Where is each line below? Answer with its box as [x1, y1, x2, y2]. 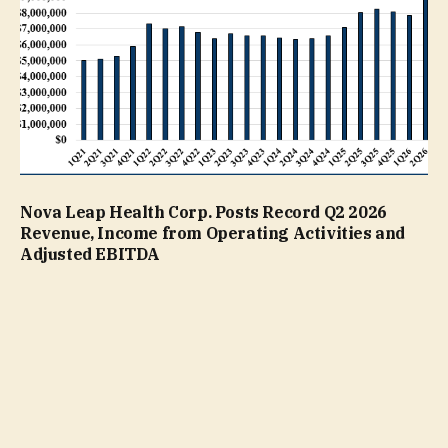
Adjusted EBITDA [20, 244, 160, 265]
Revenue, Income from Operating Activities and [20, 223, 406, 244]
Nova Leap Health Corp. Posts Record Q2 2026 [20, 202, 387, 223]
